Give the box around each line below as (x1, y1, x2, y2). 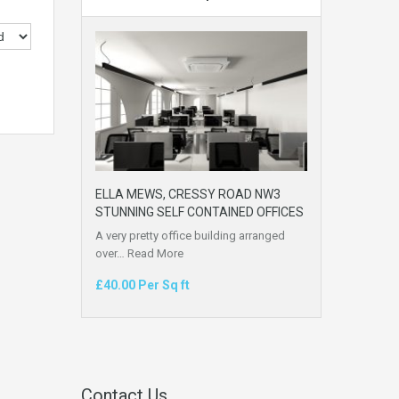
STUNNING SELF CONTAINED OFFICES (95, 204, 304, 219)
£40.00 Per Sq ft (95, 277, 190, 292)
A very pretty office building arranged (95, 228, 285, 242)
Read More (127, 246, 183, 260)
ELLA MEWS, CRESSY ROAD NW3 (95, 186, 281, 201)
